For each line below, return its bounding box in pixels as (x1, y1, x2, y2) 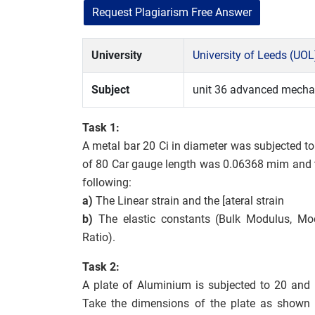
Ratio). (82, 231, 115, 244)
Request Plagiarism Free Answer (92, 6, 252, 19)
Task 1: (82, 121, 120, 134)
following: (82, 176, 131, 189)
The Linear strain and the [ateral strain (93, 194, 284, 207)
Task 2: (82, 260, 120, 274)
